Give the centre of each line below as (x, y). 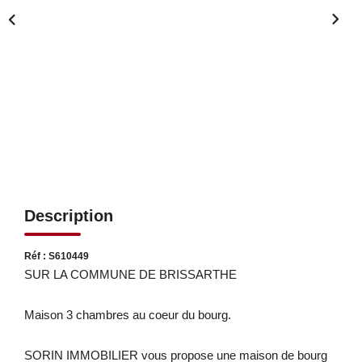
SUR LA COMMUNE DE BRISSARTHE (130, 274)
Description (69, 215)
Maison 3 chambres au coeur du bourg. (128, 314)
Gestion (181, 102)
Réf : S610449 (57, 256)
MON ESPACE (181, 235)
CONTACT (181, 187)
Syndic (181, 129)
